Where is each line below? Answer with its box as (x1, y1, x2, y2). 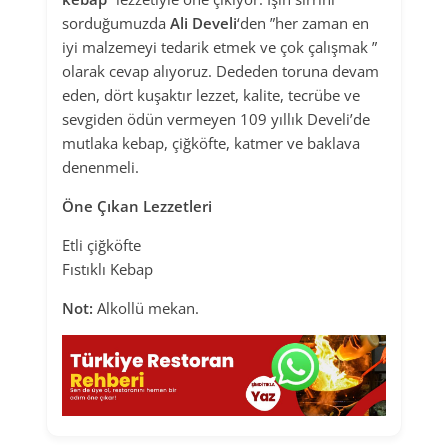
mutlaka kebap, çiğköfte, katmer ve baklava (62, 133, 360, 154)
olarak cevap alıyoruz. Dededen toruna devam (62, 61, 379, 82)
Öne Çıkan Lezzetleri (62, 196, 212, 217)
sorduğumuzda (62, 13, 170, 34)
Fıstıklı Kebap (62, 259, 153, 280)
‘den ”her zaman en (237, 13, 369, 34)
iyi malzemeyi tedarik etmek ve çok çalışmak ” (62, 37, 377, 58)
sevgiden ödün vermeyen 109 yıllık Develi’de (62, 109, 370, 130)
